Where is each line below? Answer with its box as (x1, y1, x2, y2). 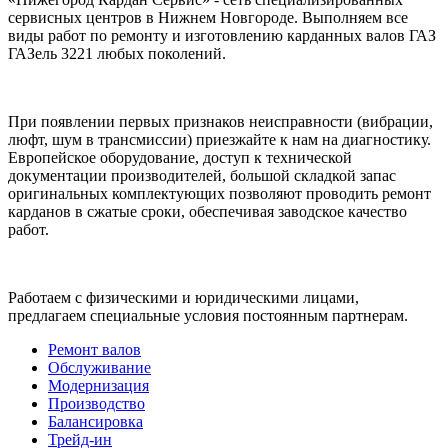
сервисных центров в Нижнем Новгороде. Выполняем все (8, 8, 408, 26)
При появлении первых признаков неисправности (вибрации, (8, 112, 433, 130)
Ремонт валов (48, 340, 141, 358)
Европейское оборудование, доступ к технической (8, 148, 352, 166)
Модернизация (48, 376, 149, 394)
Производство (48, 394, 145, 412)
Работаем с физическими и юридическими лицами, (8, 288, 359, 306)
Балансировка (48, 412, 143, 430)
